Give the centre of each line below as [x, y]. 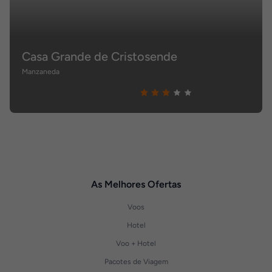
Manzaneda [41, 72]
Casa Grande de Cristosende [100, 56]
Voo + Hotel [136, 243]
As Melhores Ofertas [136, 184]
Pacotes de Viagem [136, 262]
